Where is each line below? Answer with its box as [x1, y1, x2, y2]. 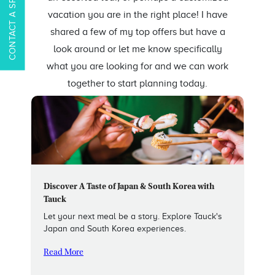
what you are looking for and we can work [47, 61, 228, 72]
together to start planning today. [68, 78, 207, 90]
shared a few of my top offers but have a [50, 26, 225, 38]
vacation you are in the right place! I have [47, 9, 228, 21]
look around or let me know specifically [53, 44, 222, 55]
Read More [44, 249, 83, 258]
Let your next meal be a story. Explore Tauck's [44, 212, 222, 222]
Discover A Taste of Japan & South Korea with [44, 183, 214, 192]
